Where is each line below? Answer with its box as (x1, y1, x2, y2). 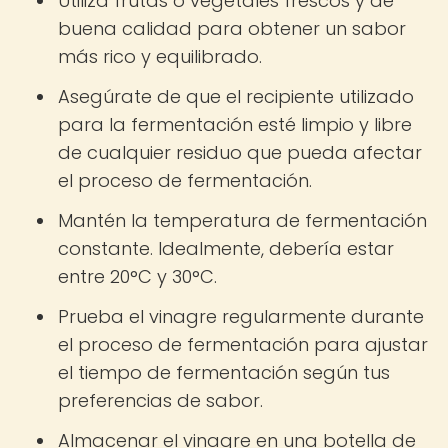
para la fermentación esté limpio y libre (58, 112, 412, 137)
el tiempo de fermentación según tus (58, 360, 390, 385)
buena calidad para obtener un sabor (58, 16, 406, 41)
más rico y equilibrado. (58, 44, 262, 69)
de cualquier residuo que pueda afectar (58, 140, 422, 165)
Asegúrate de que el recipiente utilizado (58, 84, 414, 109)
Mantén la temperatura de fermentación (58, 208, 427, 233)
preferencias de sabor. (58, 388, 263, 413)
